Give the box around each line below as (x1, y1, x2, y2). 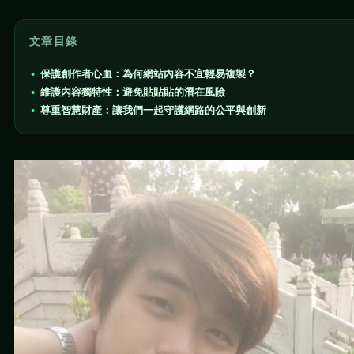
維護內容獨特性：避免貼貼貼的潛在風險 (40, 85, 225, 99)
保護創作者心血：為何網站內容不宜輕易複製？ (40, 66, 256, 81)
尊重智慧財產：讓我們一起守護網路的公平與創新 (40, 103, 266, 117)
